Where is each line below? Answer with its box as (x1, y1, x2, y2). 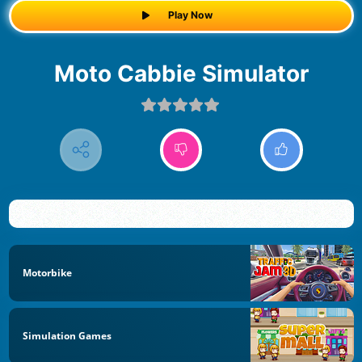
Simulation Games (23, 329, 112, 343)
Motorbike (23, 265, 72, 280)
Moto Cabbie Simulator (74, 59, 309, 87)
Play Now (167, 9, 213, 22)
